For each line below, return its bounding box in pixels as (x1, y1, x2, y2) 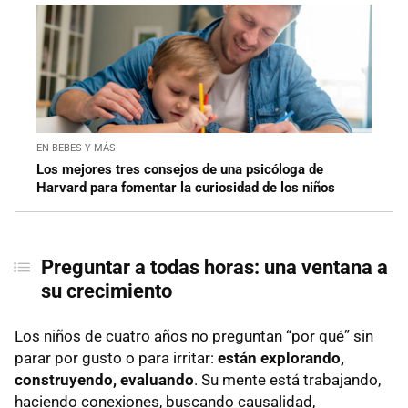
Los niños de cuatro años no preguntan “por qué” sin (15, 327, 373, 346)
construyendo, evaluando (15, 371, 194, 390)
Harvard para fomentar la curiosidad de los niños (36, 179, 335, 197)
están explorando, (218, 349, 344, 368)
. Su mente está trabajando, (194, 371, 381, 390)
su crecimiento (40, 280, 172, 303)
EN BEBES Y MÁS (36, 142, 116, 155)
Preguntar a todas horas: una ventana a (40, 256, 388, 280)
